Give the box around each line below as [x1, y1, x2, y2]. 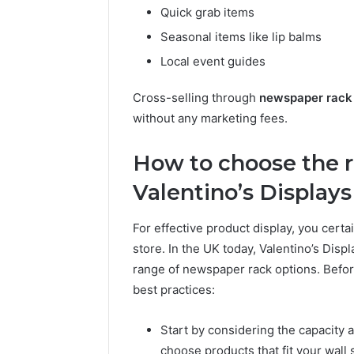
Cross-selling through [133, 90, 259, 106]
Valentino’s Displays [133, 179, 352, 206]
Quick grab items [160, 5, 254, 21]
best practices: [133, 281, 215, 297]
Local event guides [160, 54, 265, 70]
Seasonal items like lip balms [160, 29, 322, 45]
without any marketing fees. [133, 111, 288, 126]
